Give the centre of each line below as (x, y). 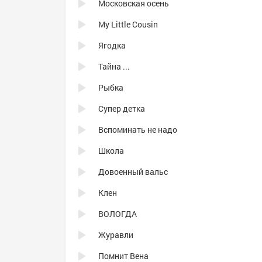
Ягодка (112, 45)
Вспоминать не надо (138, 130)
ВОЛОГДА (118, 214)
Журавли (116, 235)
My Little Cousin (128, 24)
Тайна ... (114, 66)
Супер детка (122, 108)
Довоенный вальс (133, 172)
